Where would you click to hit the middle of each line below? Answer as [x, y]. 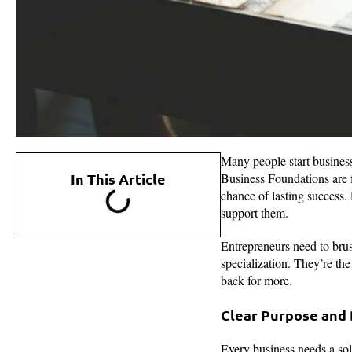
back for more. [256, 280]
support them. [254, 212]
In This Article [118, 178]
